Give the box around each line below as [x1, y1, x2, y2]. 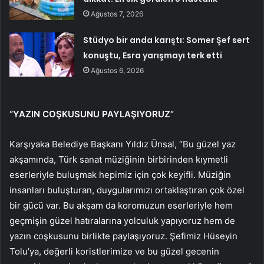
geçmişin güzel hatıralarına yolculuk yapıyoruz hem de [9, 214, 235, 226]
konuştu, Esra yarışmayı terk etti [83, 49, 223, 61]
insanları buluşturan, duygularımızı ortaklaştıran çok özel [9, 184, 245, 196]
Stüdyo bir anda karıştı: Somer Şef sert [83, 34, 250, 46]
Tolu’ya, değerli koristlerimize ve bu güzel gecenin [9, 245, 219, 257]
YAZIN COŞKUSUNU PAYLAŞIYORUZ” [13, 108, 174, 120]
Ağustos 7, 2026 [91, 9, 144, 18]
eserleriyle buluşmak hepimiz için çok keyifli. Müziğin [9, 169, 231, 180]
